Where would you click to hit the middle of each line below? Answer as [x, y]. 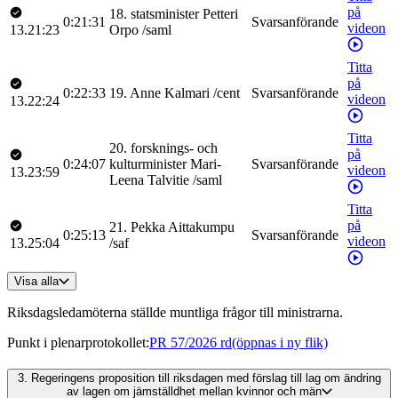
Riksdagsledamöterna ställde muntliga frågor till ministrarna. [175, 312]
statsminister [165, 13]
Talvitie [168, 179]
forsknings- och [174, 147]
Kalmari [187, 92]
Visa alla [36, 281]
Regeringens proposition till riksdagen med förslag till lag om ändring [206, 378]
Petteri [220, 13]
